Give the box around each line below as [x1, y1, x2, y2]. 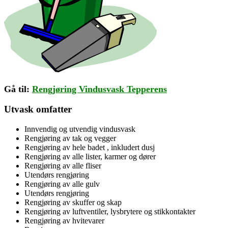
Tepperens [127, 83, 167, 94]
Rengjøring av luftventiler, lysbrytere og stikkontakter [24, 207, 195, 216]
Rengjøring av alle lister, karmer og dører [24, 152, 156, 161]
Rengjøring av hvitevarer [24, 216, 104, 225]
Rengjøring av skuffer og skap [24, 198, 122, 207]
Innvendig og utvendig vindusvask [24, 125, 135, 134]
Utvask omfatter [4, 104, 72, 115]
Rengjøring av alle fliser [24, 161, 101, 170]
